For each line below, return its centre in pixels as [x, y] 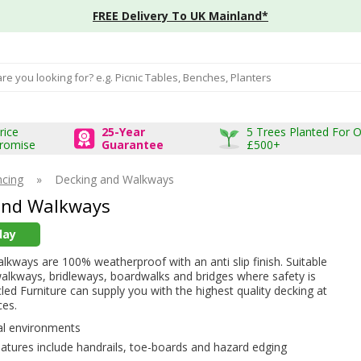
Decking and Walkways [114, 179]
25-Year [123, 131]
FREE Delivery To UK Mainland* [180, 16]
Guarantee [132, 144]
